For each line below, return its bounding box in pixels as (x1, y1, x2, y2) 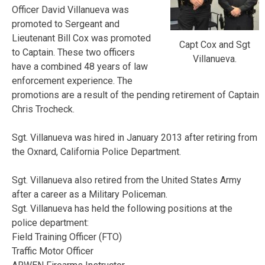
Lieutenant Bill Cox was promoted (12, 32, 151, 44)
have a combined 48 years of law (12, 60, 148, 72)
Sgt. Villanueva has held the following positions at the (12, 202, 232, 214)
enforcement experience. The (12, 75, 132, 86)
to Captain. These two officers (12, 46, 135, 58)
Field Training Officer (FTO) (12, 231, 122, 243)
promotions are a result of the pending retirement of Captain (12, 89, 259, 101)
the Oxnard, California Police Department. (12, 146, 181, 157)
